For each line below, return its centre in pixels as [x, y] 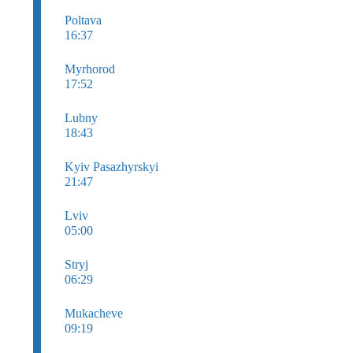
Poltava [83, 20]
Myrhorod [90, 69]
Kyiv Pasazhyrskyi [111, 167]
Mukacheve [94, 314]
